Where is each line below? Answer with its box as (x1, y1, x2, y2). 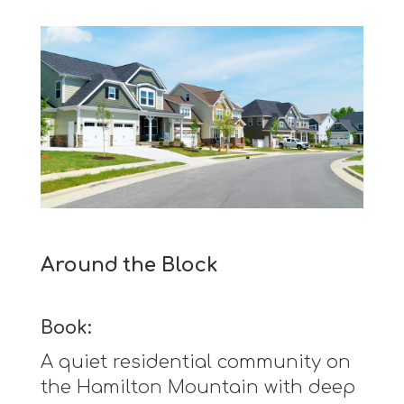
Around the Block (40, 253, 218, 276)
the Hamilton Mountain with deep (40, 376, 355, 398)
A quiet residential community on (40, 351, 351, 372)
